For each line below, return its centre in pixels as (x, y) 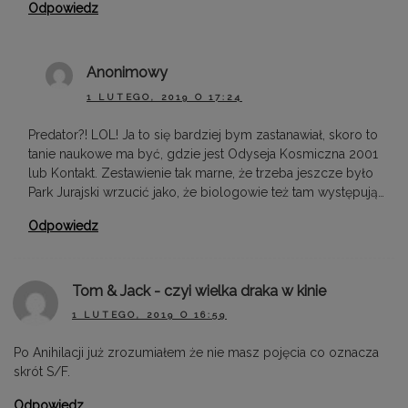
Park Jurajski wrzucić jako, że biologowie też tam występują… (206, 192)
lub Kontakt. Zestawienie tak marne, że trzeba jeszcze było (201, 173)
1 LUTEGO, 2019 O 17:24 (164, 97)
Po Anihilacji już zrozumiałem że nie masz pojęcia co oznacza (196, 353)
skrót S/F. (42, 372)
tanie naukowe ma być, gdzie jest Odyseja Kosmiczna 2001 (203, 153)
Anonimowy (127, 73)
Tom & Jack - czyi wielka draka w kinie (199, 291)
